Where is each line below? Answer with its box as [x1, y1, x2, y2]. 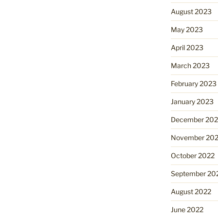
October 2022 [170, 151, 215, 160]
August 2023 [170, 7, 212, 16]
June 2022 [170, 205, 203, 214]
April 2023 [170, 43, 203, 52]
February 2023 [170, 79, 217, 88]
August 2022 [170, 187, 211, 196]
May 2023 [170, 25, 203, 34]
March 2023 [170, 61, 210, 70]
